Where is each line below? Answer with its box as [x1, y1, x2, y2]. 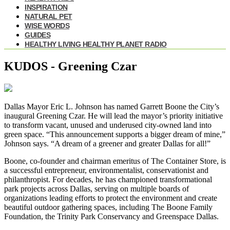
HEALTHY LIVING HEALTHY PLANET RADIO [25, 40, 167, 49]
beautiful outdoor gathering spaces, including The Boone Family [4, 203, 213, 212]
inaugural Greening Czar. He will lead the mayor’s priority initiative [4, 111, 223, 121]
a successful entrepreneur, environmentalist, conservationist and [4, 166, 208, 175]
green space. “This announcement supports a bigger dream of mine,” [4, 130, 225, 139]
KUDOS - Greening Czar [4, 60, 137, 73]
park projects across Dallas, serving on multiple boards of [4, 184, 189, 194]
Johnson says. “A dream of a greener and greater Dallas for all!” [4, 139, 210, 148]
